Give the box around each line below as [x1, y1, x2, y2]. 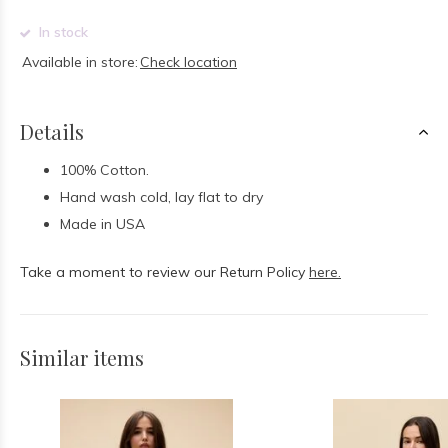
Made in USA [60, 215, 145, 233]
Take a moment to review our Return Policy [20, 263, 309, 281]
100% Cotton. [60, 161, 149, 179]
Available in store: [22, 53, 138, 71]
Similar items [20, 344, 144, 371]
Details [20, 118, 84, 145]
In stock [35, 23, 88, 41]
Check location [140, 53, 237, 71]
